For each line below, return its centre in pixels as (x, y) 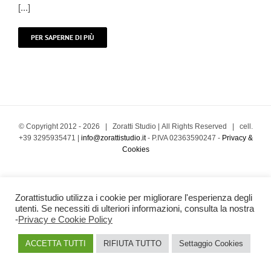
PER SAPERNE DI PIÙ (63, 37)
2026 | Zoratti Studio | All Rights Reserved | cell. (168, 126)
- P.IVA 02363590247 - (184, 138)
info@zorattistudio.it (113, 138)
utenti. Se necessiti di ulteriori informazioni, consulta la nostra (135, 209)
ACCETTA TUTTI (56, 243)
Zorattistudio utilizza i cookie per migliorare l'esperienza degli (134, 198)
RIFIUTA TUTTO (132, 243)
